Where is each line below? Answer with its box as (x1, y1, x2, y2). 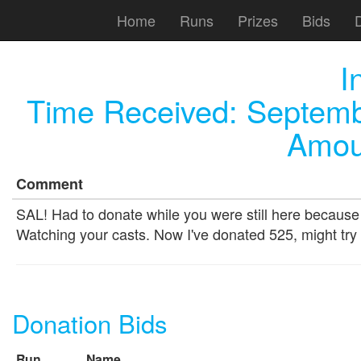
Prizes (238, 9, 278, 31)
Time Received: (26, 88, 247, 132)
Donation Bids (12, 304, 168, 341)
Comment (16, 172, 83, 194)
